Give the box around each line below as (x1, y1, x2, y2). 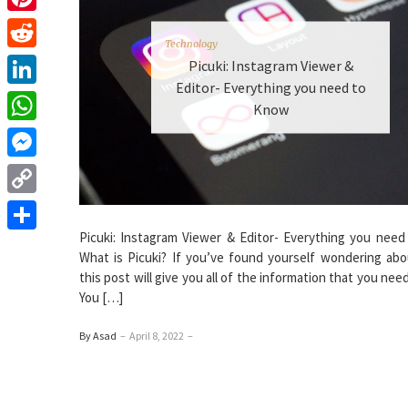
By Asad (79, 329, 117, 342)
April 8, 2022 (129, 329, 184, 342)
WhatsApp (7, 126, 66, 143)
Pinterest (7, 16, 62, 34)
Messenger (7, 162, 71, 179)
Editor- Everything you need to (175, 77, 366, 97)
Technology (165, 36, 218, 50)
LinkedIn (7, 89, 56, 107)
